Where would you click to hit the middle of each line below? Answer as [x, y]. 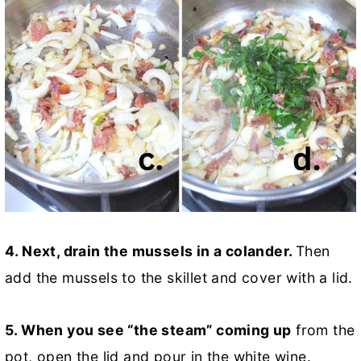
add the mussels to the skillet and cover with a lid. [179, 277]
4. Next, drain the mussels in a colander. [150, 251]
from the [323, 330]
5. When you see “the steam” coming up [148, 330]
